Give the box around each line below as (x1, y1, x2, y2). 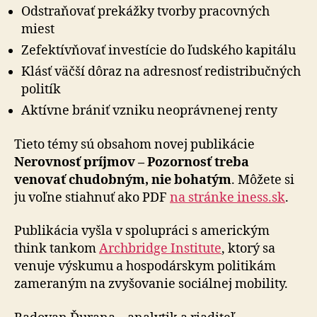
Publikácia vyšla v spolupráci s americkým (14, 223, 270, 239)
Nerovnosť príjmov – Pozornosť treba (14, 154, 249, 171)
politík (21, 81, 61, 98)
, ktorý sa (221, 241, 275, 257)
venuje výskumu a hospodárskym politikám (14, 258, 276, 275)
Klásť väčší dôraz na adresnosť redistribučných (21, 64, 301, 80)
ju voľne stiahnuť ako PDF (14, 189, 170, 206)
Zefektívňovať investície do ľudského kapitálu (21, 42, 296, 59)
